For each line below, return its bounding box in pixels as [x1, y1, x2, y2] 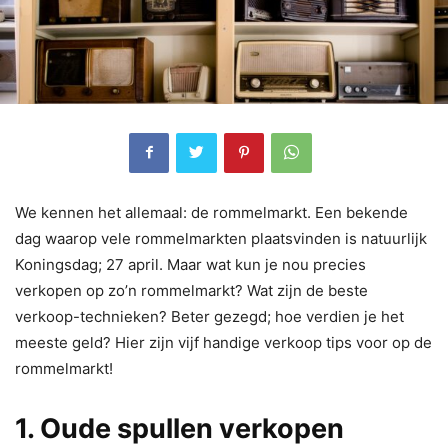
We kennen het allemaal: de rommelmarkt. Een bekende [15, 202, 408, 222]
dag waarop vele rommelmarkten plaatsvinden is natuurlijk [15, 228, 427, 248]
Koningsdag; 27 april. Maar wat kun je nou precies [15, 254, 366, 274]
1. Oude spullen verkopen [15, 411, 344, 445]
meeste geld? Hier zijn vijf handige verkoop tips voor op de [15, 332, 432, 352]
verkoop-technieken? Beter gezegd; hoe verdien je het [15, 306, 404, 326]
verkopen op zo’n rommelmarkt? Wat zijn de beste [15, 280, 368, 300]
